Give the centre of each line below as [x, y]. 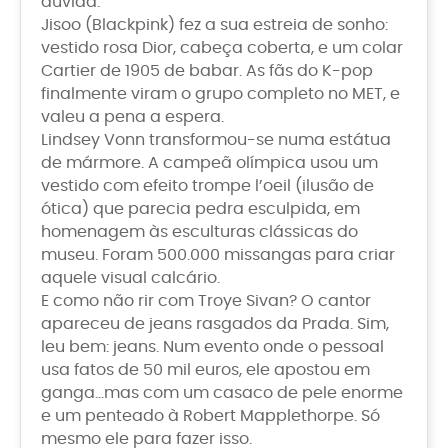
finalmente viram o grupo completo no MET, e [220, 93]
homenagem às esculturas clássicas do [199, 231]
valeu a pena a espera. [132, 116]
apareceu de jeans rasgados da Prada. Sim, [215, 323]
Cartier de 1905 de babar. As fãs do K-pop [207, 70]
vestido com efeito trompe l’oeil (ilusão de [207, 185]
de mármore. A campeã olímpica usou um [209, 162]
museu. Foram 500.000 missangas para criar [218, 254]
